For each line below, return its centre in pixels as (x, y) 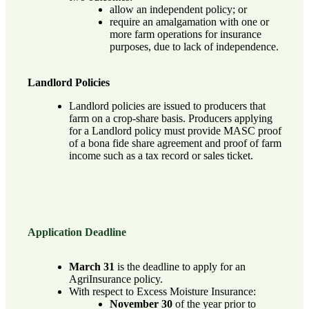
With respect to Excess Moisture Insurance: (162, 291)
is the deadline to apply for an (180, 266)
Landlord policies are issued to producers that (167, 106)
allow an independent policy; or (179, 9)
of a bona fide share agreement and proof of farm (175, 143)
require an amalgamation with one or (190, 21)
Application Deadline (77, 232)
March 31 (91, 266)
